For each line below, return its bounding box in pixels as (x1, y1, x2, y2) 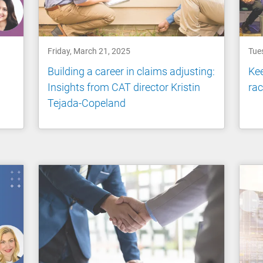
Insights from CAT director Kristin (48, 81, 201, 94)
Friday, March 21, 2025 (48, 46, 131, 56)
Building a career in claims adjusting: (48, 65, 215, 78)
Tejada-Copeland (48, 97, 126, 110)
